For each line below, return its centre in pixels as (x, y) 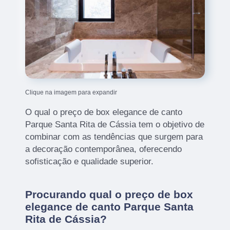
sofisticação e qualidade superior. (90, 162)
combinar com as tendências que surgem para (114, 137)
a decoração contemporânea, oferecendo (104, 149)
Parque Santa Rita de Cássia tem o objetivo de (115, 125)
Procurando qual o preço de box (109, 195)
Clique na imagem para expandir (71, 93)
